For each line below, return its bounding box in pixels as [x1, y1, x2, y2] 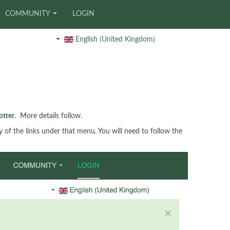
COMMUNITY [5, 10, 50, 17]
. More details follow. [14, 112, 82, 120]
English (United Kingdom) [73, 36, 155, 43]
